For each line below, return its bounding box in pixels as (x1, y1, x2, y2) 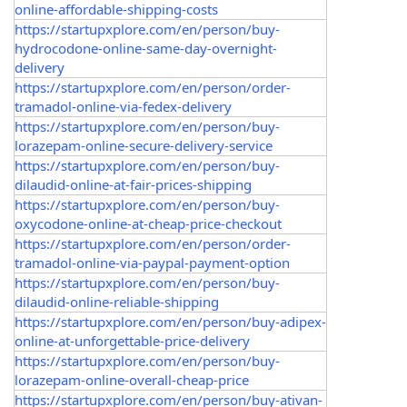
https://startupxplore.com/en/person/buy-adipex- (15, 313, 326, 331)
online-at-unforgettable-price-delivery (15, 332, 250, 350)
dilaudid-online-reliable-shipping (15, 293, 219, 311)
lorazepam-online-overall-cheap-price (15, 371, 249, 389)
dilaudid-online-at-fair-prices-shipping (15, 175, 252, 194)
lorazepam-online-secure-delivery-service (15, 136, 273, 154)
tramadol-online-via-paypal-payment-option (15, 253, 290, 272)
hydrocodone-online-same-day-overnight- (15, 39, 277, 57)
